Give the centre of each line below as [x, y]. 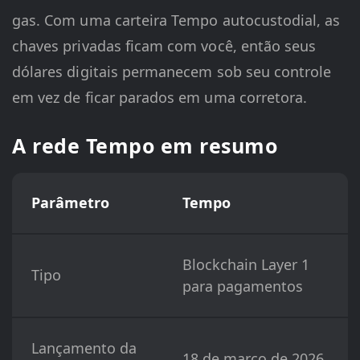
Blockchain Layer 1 [246, 265]
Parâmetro [70, 203]
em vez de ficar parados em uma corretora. [160, 98]
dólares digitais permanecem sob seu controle [172, 72]
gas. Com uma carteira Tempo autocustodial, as [176, 20]
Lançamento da [84, 348]
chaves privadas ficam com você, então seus [164, 46]
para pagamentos [243, 286]
